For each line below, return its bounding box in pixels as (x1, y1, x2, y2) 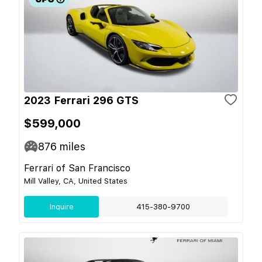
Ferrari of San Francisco (24, 162, 130, 174)
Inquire (49, 202, 74, 211)
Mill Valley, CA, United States (24, 176, 127, 185)
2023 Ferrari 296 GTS (24, 94, 139, 106)
